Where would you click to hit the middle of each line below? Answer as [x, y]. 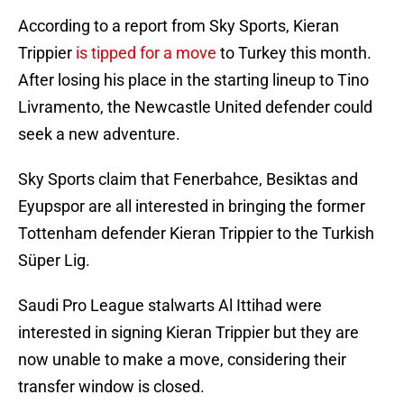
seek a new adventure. [99, 134]
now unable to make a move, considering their [182, 360]
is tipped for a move [146, 53]
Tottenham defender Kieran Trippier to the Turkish [196, 234]
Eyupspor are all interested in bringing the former [192, 207]
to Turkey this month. [294, 53]
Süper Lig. [54, 261]
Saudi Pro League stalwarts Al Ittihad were [170, 306]
